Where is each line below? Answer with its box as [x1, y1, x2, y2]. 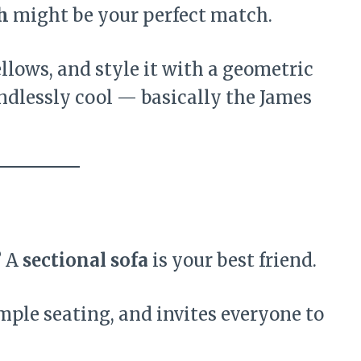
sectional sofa [23, 248, 148, 272]
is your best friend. [148, 248, 317, 272]
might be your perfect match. [9, 3, 272, 27]
